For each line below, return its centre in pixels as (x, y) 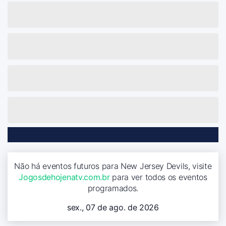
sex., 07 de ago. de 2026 (113, 207)
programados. (113, 188)
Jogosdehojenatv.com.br (64, 177)
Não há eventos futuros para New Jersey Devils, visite (113, 166)
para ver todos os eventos (158, 177)
